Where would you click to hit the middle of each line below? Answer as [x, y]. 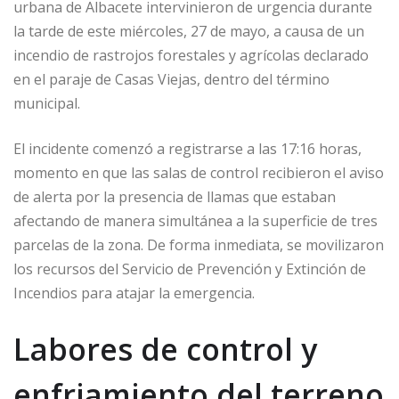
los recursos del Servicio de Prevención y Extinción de [190, 269]
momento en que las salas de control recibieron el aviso [199, 172]
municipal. [47, 103]
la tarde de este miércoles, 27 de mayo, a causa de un [189, 31]
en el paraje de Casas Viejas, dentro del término [171, 79]
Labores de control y [165, 349]
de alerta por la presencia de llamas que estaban [175, 196]
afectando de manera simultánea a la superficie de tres [195, 220]
